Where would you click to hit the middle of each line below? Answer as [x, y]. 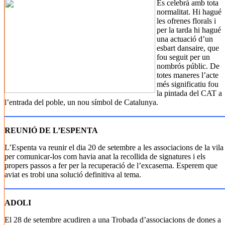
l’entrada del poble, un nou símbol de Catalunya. [81, 102]
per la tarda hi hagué [189, 30]
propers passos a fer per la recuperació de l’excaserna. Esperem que [111, 165]
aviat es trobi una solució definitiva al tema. [73, 175]
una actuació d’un [185, 39]
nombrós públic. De [188, 66]
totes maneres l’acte [188, 75]
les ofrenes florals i [186, 21]
